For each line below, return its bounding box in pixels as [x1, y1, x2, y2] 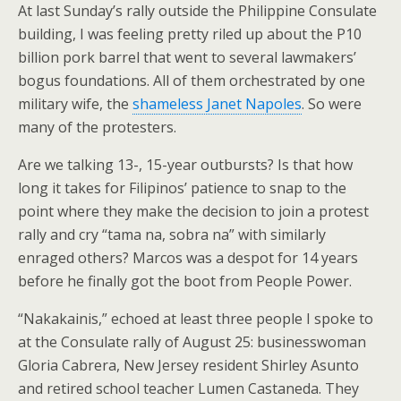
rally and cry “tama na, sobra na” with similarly [18, 224, 326, 244]
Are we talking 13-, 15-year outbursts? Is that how [18, 154, 353, 175]
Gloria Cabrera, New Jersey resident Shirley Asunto [18, 354, 359, 375]
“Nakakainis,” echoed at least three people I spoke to [18, 308, 373, 328]
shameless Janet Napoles [132, 93, 302, 114]
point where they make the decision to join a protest [18, 200, 369, 221]
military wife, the [18, 93, 132, 114]
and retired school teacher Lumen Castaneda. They [18, 378, 359, 398]
